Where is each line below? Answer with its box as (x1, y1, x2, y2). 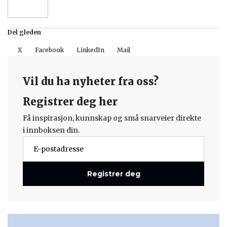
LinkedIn (77, 46, 104, 54)
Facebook (35, 46, 64, 54)
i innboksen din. (23, 126, 80, 135)
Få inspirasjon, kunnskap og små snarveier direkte (23, 113, 201, 123)
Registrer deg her (23, 95, 118, 108)
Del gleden (8, 28, 41, 36)
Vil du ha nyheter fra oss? (23, 75, 159, 88)
